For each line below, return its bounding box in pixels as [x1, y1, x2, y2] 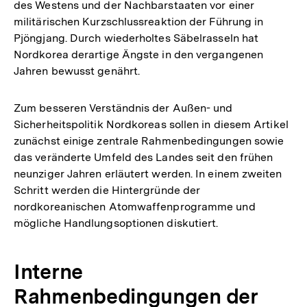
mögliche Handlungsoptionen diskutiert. [14, 216, 219, 230]
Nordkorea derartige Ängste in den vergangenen [14, 47, 264, 61]
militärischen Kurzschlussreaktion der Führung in [14, 14, 264, 28]
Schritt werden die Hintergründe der [14, 183, 201, 197]
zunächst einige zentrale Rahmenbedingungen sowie [14, 134, 284, 147]
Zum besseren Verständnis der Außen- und [14, 101, 233, 114]
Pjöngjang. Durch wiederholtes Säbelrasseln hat [14, 31, 259, 45]
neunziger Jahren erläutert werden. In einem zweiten [14, 167, 282, 180]
